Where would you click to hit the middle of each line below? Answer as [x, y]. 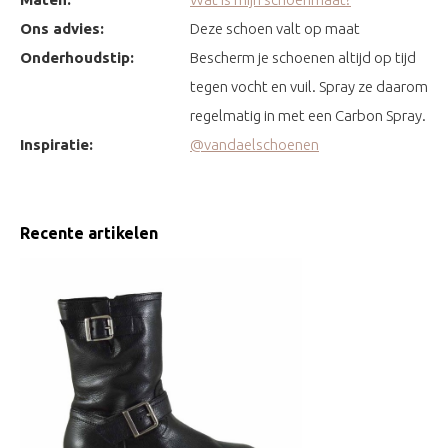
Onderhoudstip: [77, 57]
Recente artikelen [89, 232]
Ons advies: [62, 28]
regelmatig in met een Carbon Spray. [308, 115]
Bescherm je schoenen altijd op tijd [303, 57]
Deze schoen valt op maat [275, 28]
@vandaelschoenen [254, 144]
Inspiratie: [56, 144]
